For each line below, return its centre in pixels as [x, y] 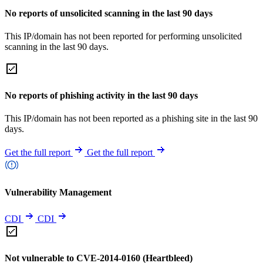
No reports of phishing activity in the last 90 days [101, 96]
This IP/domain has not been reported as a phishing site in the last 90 [131, 119]
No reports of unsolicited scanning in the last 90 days [109, 13]
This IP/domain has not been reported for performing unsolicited [123, 36]
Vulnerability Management [58, 192]
